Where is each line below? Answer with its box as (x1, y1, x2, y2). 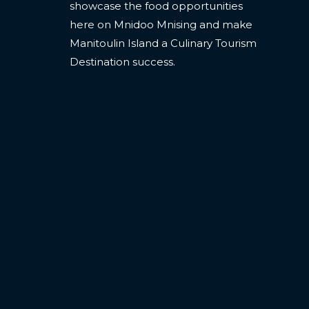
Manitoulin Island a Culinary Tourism (70, 36, 257, 50)
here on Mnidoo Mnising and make (70, 17, 252, 31)
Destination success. (70, 54, 175, 68)
